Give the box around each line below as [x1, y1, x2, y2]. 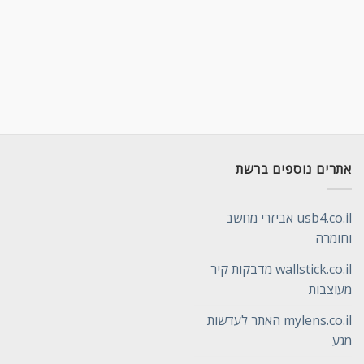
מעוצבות [309, 280, 352, 299]
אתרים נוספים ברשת [236, 159, 352, 178]
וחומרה [315, 229, 352, 248]
